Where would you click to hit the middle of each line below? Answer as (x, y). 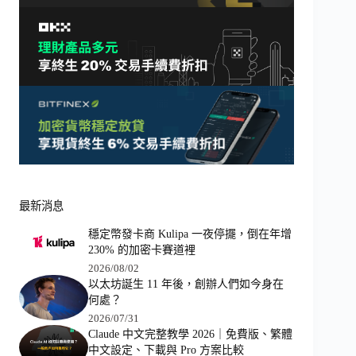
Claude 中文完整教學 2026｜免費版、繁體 (190, 334)
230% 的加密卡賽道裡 (141, 250)
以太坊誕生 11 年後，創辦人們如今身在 (186, 284)
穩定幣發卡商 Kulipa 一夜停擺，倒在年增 (190, 234)
